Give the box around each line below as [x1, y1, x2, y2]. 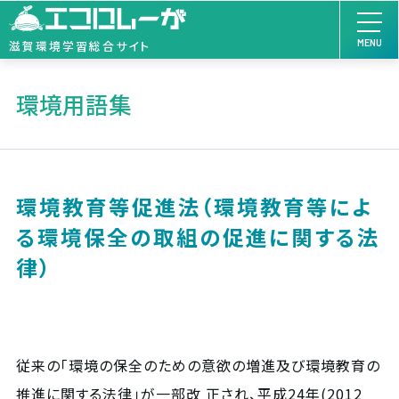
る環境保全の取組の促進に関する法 [15, 222, 380, 253]
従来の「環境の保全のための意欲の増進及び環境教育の [15, 354, 380, 376]
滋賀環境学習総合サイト [9, 37, 151, 54]
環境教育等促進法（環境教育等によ [15, 191, 373, 223]
